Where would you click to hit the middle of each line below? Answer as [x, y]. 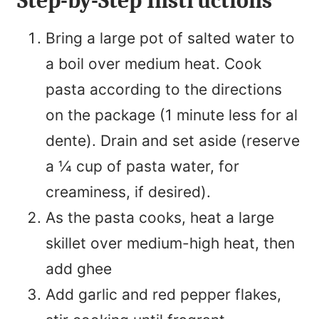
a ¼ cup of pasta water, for [142, 167]
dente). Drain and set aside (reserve [173, 141]
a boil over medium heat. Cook [153, 64]
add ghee [79, 269]
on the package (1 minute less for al [172, 115]
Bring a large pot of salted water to [170, 38]
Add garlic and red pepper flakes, [163, 295]
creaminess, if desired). [130, 192]
